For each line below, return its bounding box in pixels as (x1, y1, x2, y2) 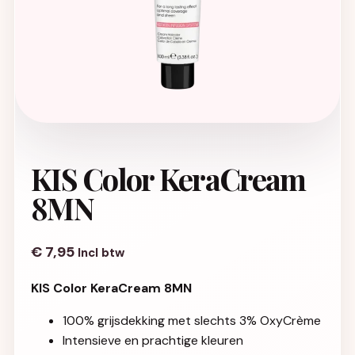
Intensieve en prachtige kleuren (63, 332, 243, 349)
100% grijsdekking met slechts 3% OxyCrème (63, 312, 321, 329)
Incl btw (78, 245, 124, 261)
